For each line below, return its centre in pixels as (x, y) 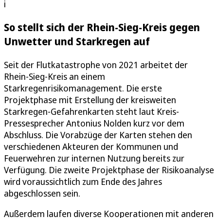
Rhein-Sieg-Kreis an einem (54, 76)
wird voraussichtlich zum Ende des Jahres (83, 181)
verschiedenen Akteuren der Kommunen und (91, 146)
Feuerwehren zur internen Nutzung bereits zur (94, 158)
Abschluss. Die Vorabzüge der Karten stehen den (98, 135)
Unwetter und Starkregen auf (77, 41)
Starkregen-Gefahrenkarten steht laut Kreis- (91, 111)
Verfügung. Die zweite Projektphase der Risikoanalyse (109, 170)
